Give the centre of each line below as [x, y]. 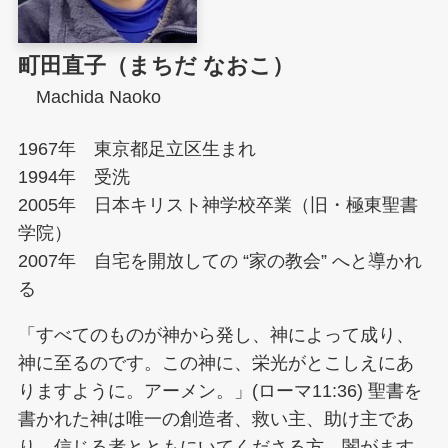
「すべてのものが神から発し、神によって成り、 [215, 334]
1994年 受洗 [73, 177]
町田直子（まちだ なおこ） [155, 65]
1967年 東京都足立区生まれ [136, 149]
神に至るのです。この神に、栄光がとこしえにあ [215, 362]
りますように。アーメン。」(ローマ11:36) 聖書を [219, 390]
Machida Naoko [89, 96]
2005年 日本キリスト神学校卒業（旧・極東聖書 [217, 205]
